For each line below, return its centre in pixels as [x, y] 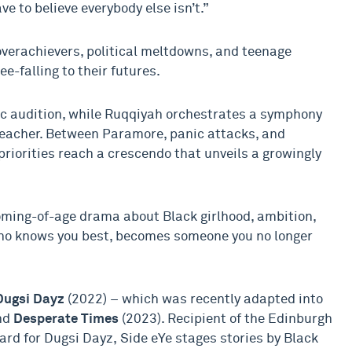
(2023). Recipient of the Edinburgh [225, 319]
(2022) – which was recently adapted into [194, 300]
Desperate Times [66, 319]
